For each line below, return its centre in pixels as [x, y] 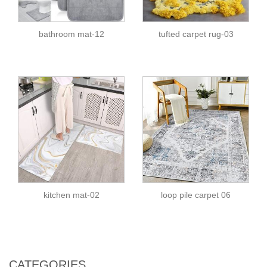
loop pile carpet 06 [196, 195]
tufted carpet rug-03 [196, 34]
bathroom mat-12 [71, 34]
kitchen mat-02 [71, 195]
